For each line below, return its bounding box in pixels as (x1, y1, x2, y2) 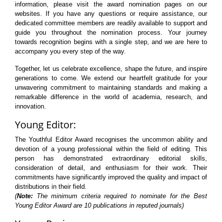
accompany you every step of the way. (15, 48, 126, 55)
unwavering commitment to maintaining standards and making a (15, 84, 207, 91)
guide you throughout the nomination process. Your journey (15, 29, 207, 36)
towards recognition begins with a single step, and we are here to (15, 38, 207, 46)
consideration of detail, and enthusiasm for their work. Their (15, 164, 207, 171)
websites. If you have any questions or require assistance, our (15, 10, 207, 17)
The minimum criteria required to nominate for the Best (33, 192, 207, 200)
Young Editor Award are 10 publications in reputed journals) (15, 202, 184, 209)
